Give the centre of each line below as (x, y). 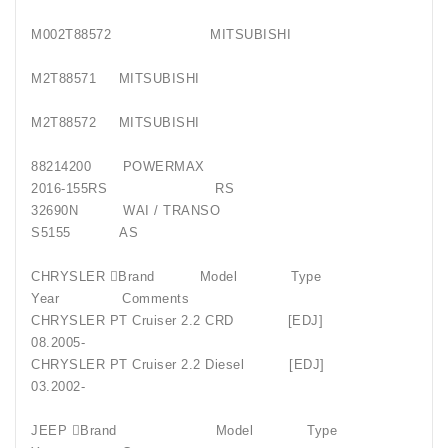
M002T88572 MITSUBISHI (204, 35)
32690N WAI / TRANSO (125, 211)
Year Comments (110, 299)
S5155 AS (84, 233)
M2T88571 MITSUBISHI (115, 79)
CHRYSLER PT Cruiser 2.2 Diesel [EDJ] (205, 365)
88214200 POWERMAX (158, 167)
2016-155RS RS (166, 189)
